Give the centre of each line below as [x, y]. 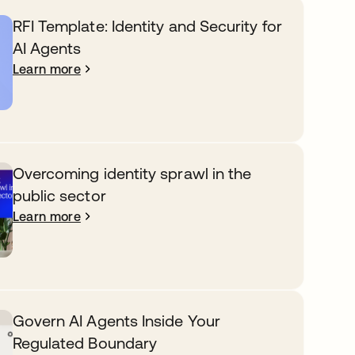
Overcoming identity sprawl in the [132, 173]
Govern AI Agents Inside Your [116, 321]
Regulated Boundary [85, 343]
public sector [59, 195]
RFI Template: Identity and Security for [147, 26]
